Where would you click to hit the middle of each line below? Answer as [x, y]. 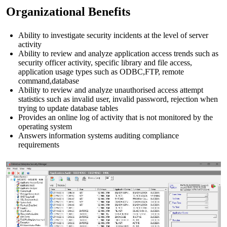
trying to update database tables [68, 108]
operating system [45, 126]
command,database [49, 81]
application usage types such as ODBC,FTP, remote [101, 72]
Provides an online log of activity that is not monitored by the [116, 117]
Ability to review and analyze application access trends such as [118, 53]
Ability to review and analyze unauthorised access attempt [111, 90]
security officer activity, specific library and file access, [105, 63]
